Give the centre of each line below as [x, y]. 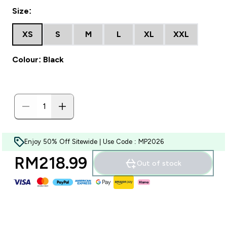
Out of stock [159, 163]
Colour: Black [38, 60]
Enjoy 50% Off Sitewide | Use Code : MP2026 [94, 142]
